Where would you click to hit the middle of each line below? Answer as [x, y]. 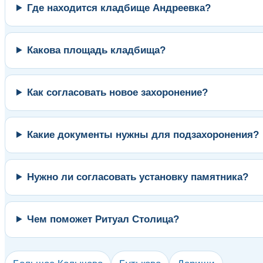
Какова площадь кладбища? [97, 50]
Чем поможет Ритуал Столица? [103, 219]
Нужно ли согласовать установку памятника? [138, 177]
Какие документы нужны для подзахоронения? [143, 134]
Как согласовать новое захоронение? [118, 92]
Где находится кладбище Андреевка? [119, 8]
